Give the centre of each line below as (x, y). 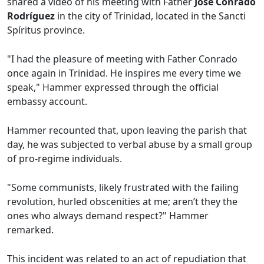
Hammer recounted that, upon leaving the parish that (127, 130)
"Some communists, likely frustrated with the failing (123, 187)
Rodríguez (31, 16)
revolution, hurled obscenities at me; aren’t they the (122, 202)
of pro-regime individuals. (65, 159)
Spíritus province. (46, 30)
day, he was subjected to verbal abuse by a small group (130, 144)
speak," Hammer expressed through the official (113, 87)
